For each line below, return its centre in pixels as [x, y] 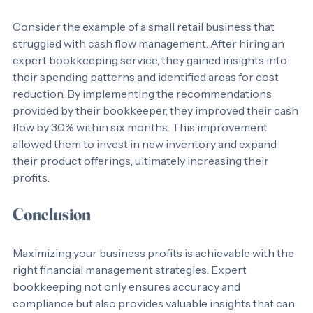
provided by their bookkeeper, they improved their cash [156, 127]
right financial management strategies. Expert [131, 286]
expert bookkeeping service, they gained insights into [151, 77]
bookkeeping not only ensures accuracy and [128, 303]
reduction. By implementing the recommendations [143, 110]
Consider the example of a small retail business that [145, 43]
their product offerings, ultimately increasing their [142, 177]
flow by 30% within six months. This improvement [141, 144]
